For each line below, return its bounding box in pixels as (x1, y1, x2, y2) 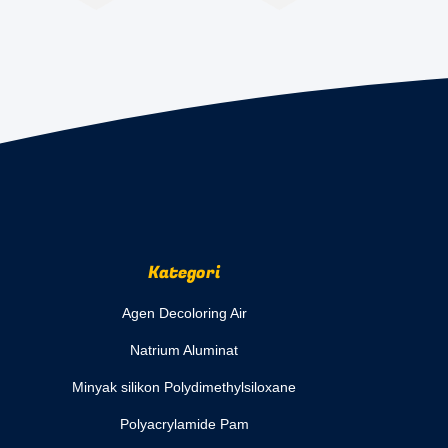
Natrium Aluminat (130, 342, 238, 358)
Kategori (148, 260, 220, 285)
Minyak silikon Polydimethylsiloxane (72, 379, 296, 395)
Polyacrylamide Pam (119, 416, 249, 432)
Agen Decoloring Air (121, 305, 247, 321)
